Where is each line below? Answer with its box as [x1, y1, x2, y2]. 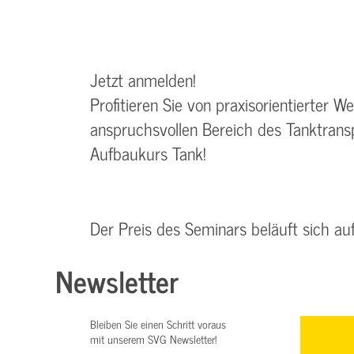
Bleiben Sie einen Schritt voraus [90, 314, 226, 333]
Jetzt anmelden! [90, 65, 201, 94]
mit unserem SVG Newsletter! [90, 330, 217, 348]
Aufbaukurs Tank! [90, 138, 206, 168]
